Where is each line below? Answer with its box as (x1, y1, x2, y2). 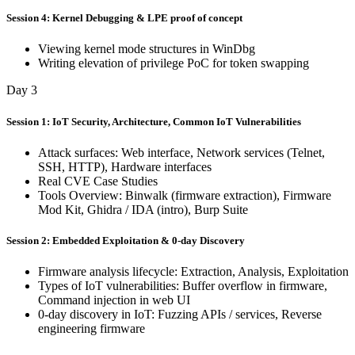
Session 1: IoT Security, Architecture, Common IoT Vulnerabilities (6, 115, 301, 128)
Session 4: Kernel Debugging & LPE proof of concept (6, 12, 242, 25)
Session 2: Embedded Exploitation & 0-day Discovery (6, 234, 245, 246)
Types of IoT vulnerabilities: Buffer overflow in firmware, (38, 279, 327, 293)
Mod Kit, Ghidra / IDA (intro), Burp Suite (38, 202, 248, 216)
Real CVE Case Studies (38, 174, 158, 188)
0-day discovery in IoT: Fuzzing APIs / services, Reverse (38, 307, 322, 322)
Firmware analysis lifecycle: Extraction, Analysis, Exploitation (38, 265, 349, 279)
